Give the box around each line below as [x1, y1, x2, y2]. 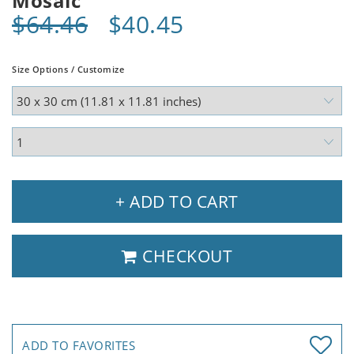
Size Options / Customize [12, 63, 124, 76]
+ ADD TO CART [115, 190, 239, 213]
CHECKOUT [137, 245, 232, 268]
